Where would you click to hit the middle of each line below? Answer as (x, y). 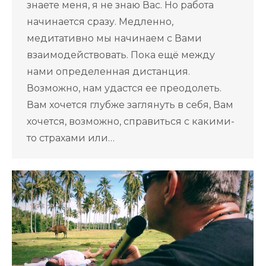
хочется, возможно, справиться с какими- (131, 122)
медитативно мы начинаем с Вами (114, 39)
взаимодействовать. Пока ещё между (121, 55)
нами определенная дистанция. (108, 72)
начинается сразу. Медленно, (100, 22)
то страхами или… (71, 138)
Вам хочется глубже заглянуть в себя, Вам (130, 105)
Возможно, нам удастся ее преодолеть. (124, 88)
